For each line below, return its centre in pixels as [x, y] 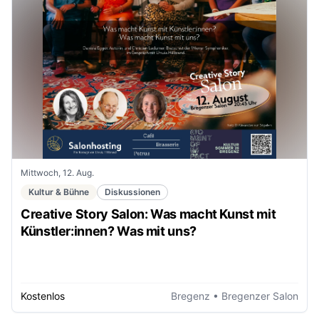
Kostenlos [43, 296]
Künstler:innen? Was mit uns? [109, 231]
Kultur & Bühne [59, 192]
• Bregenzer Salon [254, 296]
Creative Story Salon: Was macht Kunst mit [148, 214]
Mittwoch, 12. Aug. [57, 172]
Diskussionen [132, 192]
